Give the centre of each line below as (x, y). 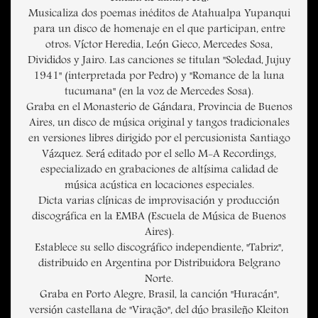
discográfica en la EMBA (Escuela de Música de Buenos (159, 218)
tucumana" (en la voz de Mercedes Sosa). (159, 93)
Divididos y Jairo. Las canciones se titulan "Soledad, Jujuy (159, 61)
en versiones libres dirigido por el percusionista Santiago (159, 139)
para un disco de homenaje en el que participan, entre (159, 30)
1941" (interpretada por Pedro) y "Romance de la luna (159, 77)
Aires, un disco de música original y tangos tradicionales (159, 124)
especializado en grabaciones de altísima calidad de (159, 171)
